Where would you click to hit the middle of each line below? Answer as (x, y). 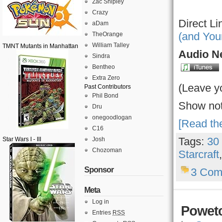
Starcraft (199, 154)
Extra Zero (106, 78)
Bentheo (104, 67)
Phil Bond (105, 96)
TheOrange (108, 34)
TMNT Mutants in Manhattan (40, 46)
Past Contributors (108, 87)
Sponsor (99, 170)
